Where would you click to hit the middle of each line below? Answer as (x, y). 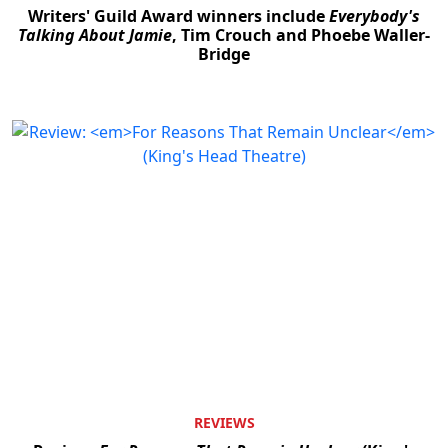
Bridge (224, 53)
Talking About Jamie (95, 34)
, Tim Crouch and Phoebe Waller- (301, 34)
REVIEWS (224, 423)
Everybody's (374, 15)
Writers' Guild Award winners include (178, 15)
